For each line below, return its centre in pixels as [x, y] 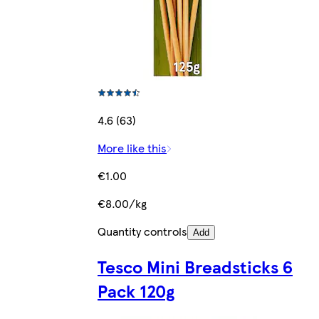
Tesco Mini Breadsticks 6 [195, 266]
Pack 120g [136, 290]
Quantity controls [142, 231]
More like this [132, 147]
